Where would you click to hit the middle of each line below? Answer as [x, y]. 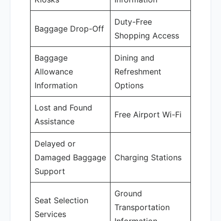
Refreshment [138, 72]
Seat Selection [61, 200]
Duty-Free [133, 22]
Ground [128, 193]
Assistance [55, 121]
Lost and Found [63, 108]
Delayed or [55, 144]
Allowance [54, 72]
